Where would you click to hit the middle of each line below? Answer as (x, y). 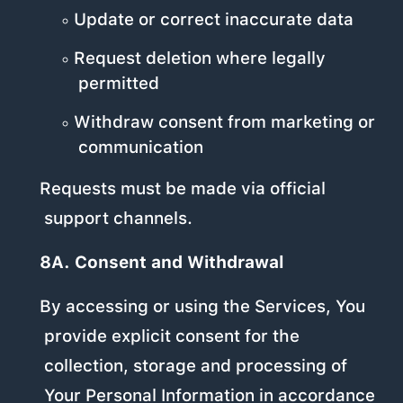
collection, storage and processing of (196, 366)
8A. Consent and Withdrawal (161, 263)
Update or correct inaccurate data (213, 20)
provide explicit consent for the (172, 336)
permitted (118, 84)
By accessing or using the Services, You (202, 307)
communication (140, 148)
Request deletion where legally (199, 58)
